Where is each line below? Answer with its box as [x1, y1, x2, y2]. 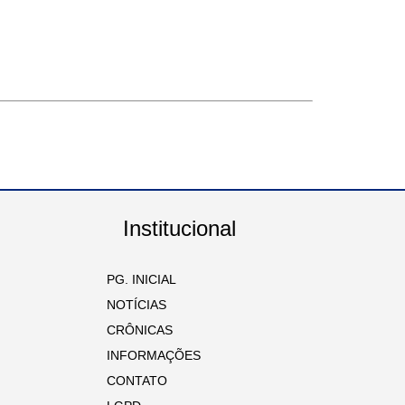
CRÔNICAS [96, 323, 174, 338]
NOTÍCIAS [96, 297, 167, 313]
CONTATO [96, 373, 168, 389]
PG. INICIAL [96, 272, 177, 287]
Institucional [123, 216, 237, 241]
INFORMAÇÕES [96, 348, 202, 363]
